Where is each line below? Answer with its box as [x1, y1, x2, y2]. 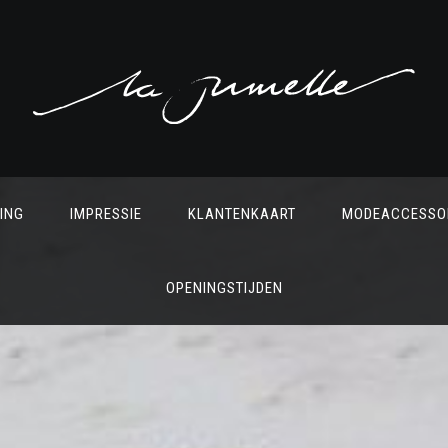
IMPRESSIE [69, 204, 142, 223]
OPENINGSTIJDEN [165, 278, 283, 297]
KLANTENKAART [187, 204, 296, 223]
